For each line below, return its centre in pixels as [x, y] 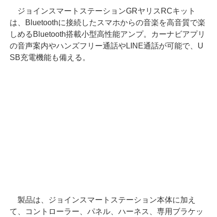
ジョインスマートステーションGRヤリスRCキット [103, 11]
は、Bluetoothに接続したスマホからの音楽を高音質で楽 [108, 23]
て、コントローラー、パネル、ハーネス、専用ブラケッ [107, 212]
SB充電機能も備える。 [50, 58]
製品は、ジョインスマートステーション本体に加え [103, 200]
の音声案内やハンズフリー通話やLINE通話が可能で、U [107, 46]
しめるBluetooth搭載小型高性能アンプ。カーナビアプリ [108, 34]
